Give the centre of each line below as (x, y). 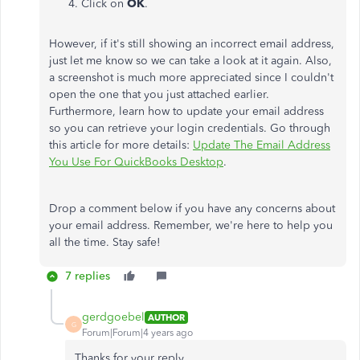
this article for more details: (121, 145)
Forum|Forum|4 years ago (137, 333)
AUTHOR (166, 317)
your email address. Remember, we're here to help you (191, 225)
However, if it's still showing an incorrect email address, (192, 44)
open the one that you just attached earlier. (159, 94)
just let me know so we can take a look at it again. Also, (190, 61)
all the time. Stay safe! (105, 242)
